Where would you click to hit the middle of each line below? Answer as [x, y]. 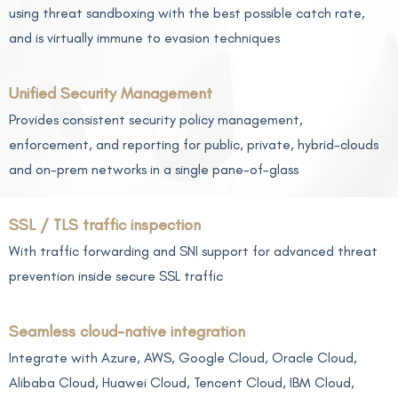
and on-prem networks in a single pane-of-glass [154, 169]
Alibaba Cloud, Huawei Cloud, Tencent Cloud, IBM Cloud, [182, 382]
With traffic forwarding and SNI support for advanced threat [193, 251]
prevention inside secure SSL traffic [116, 276]
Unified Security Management [111, 93]
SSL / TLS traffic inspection [105, 225]
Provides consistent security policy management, [156, 119]
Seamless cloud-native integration [127, 331]
